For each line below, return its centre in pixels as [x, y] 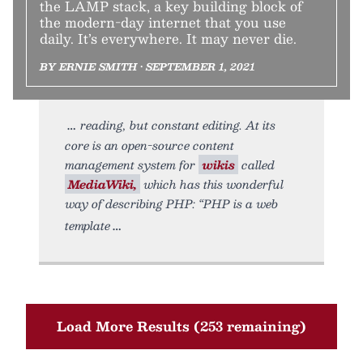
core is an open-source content [149, 145]
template [88, 225]
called [256, 164]
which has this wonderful [212, 184]
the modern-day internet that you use [163, 22]
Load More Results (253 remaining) [181, 326]
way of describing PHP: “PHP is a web [171, 203]
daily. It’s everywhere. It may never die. [168, 38]
